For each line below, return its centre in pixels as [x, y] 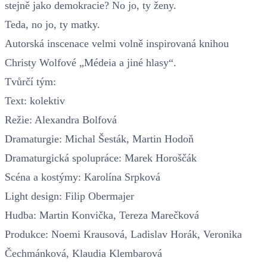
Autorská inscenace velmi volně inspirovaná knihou [117, 43]
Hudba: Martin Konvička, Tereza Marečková [102, 215]
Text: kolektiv [35, 100]
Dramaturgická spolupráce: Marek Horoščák [101, 158]
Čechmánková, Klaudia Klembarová [83, 253]
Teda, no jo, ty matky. [52, 24]
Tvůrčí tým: [30, 81]
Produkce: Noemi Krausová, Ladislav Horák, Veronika [123, 234]
